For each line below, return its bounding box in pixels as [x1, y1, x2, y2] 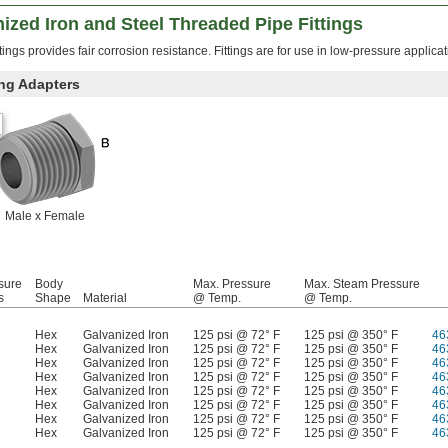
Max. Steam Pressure [304, 277, 420, 292]
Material [83, 291, 127, 306]
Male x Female [5, 209, 85, 224]
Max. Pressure [193, 277, 271, 292]
